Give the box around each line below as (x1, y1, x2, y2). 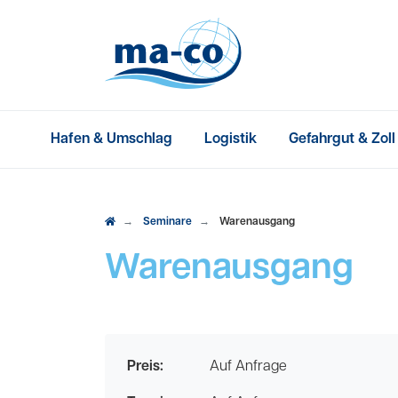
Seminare (143, 217, 192, 227)
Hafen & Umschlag (50, 132, 172, 147)
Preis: (127, 360, 163, 374)
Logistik (203, 132, 257, 147)
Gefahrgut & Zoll (288, 132, 395, 147)
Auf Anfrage (210, 360, 287, 374)
